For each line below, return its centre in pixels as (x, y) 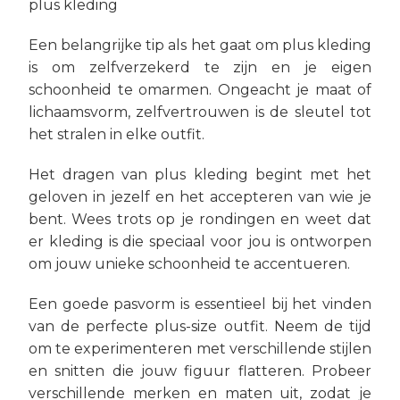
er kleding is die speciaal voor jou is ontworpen (200, 242)
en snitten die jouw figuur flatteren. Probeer (200, 371)
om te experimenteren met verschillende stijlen (200, 349)
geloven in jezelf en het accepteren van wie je (200, 197)
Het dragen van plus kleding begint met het (200, 175)
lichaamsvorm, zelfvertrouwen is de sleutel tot (200, 112)
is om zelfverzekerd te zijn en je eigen (200, 67)
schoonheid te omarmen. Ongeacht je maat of (200, 90)
